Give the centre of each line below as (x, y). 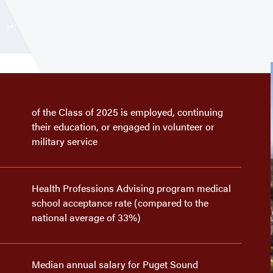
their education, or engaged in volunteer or (123, 126)
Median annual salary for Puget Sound (115, 264)
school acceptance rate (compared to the (120, 203)
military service (65, 141)
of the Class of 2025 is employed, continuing (128, 112)
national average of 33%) (87, 217)
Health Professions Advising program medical (132, 188)
